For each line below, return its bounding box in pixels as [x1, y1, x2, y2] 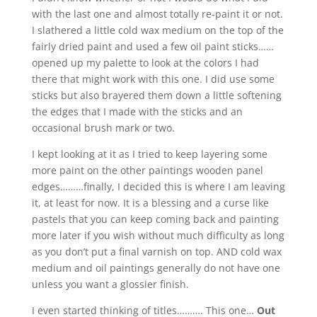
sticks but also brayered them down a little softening [31, 88, 282, 102]
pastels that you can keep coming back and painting [31, 212, 279, 226]
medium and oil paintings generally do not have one [31, 261, 280, 275]
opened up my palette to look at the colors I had [31, 56, 259, 69]
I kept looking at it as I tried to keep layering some [31, 147, 267, 161]
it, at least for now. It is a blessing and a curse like [31, 196, 269, 209]
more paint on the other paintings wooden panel [31, 163, 263, 177]
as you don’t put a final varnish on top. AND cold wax [31, 245, 282, 258]
